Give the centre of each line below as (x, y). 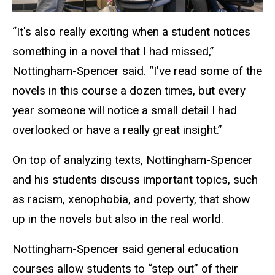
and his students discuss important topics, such (135, 179)
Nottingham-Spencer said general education (125, 249)
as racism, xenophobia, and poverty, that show (131, 199)
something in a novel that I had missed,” (113, 51)
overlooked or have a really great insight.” (117, 130)
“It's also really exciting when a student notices (131, 31)
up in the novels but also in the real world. (119, 219)
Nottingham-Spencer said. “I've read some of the (137, 71)
